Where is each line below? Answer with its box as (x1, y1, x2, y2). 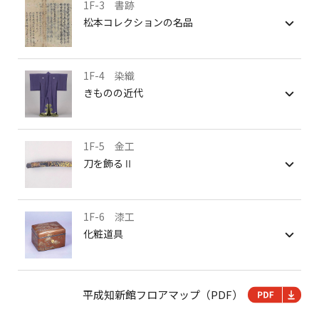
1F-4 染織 (83, 68, 135, 83)
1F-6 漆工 (83, 209, 135, 224)
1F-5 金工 (83, 139, 135, 153)
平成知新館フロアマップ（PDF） (83, 287, 243, 303)
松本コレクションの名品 (83, 15, 193, 29)
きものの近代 (83, 85, 143, 100)
